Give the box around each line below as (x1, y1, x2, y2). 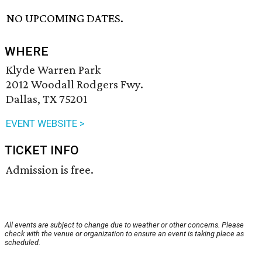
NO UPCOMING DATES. (6, 11, 124, 26)
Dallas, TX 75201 (6, 92, 87, 106)
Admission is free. (6, 163, 94, 177)
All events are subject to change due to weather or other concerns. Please (5, 220, 244, 230)
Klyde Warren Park (6, 63, 101, 77)
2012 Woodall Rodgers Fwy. (6, 77, 143, 92)
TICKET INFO (5, 143, 79, 158)
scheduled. (5, 238, 40, 247)
